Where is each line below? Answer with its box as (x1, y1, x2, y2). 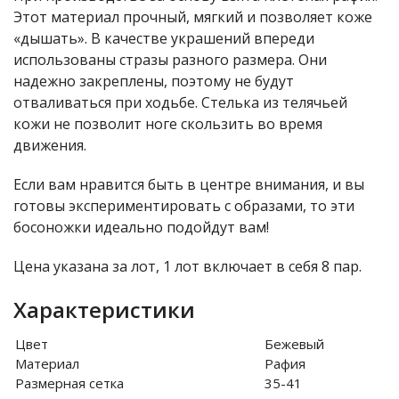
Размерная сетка (15, 374, 124, 392)
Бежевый (265, 335, 324, 353)
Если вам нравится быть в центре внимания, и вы (13, 175, 364, 194)
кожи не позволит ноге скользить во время (13, 114, 322, 134)
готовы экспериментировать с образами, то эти (13, 196, 354, 216)
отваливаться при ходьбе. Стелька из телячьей (13, 93, 347, 112)
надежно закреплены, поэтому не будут (13, 71, 294, 91)
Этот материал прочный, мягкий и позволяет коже (13, 7, 372, 27)
